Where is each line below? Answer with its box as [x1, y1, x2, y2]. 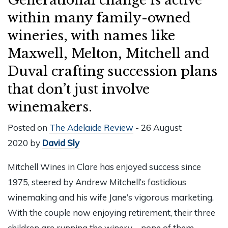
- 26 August [133, 122, 182, 133]
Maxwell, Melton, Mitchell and [8, 45, 210, 62]
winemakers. [8, 98, 92, 115]
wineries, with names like [8, 27, 175, 44]
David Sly [42, 137, 79, 149]
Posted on [8, 122, 49, 133]
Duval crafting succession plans [8, 63, 217, 79]
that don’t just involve [8, 80, 150, 97]
